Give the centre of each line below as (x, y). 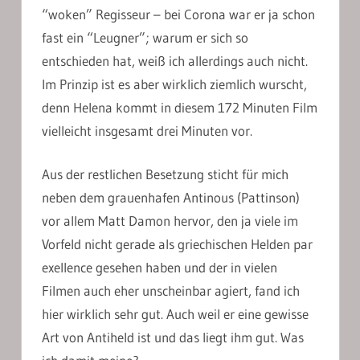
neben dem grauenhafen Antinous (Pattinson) (171, 198)
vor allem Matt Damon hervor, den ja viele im (170, 221)
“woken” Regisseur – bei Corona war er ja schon (178, 14)
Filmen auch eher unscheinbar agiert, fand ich (171, 291)
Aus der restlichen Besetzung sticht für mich (165, 174)
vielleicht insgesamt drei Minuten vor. (147, 130)
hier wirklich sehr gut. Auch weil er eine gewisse (175, 314)
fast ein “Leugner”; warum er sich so (145, 37)
